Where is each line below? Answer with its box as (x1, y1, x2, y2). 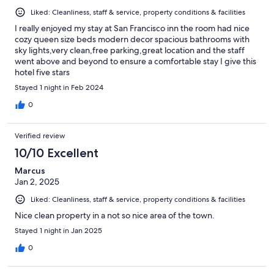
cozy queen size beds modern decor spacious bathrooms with (15, 34, 250, 45)
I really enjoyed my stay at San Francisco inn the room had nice (15, 23, 250, 34)
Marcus (15, 165, 45, 177)
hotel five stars (15, 67, 70, 78)
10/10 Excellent (15, 146, 98, 161)
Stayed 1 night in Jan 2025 (15, 226, 102, 236)
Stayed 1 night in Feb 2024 (15, 83, 103, 93)
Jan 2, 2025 (15, 176, 59, 188)
